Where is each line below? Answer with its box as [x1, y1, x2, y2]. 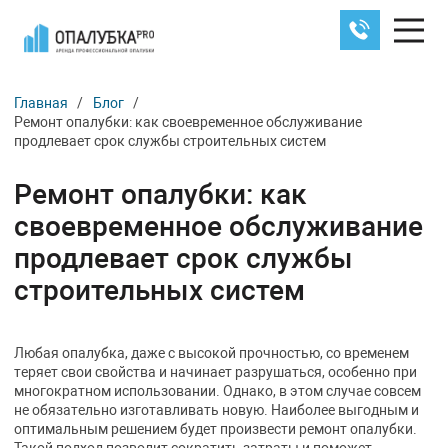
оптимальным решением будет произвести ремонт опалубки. [14, 421, 418, 438]
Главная [14, 94, 69, 111]
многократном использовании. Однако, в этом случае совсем [14, 383, 422, 400]
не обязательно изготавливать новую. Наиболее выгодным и [14, 402, 420, 419]
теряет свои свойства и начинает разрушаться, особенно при [14, 364, 418, 381]
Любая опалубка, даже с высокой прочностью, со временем [14, 345, 410, 362]
